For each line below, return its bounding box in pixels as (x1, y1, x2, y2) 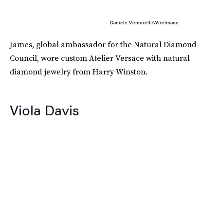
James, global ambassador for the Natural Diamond (10, 38, 197, 50)
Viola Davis (10, 102, 79, 119)
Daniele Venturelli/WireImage (109, 19, 179, 25)
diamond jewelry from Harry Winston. (10, 66, 147, 77)
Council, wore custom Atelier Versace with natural (10, 52, 190, 63)
